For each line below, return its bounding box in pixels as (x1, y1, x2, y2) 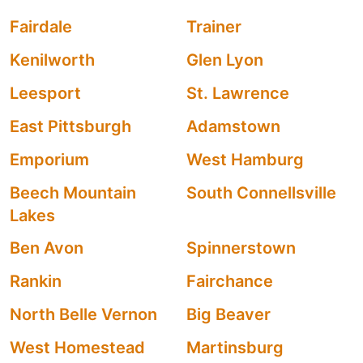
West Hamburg (186, 150, 304, 169)
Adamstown (186, 117, 280, 136)
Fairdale (10, 17, 72, 36)
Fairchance (186, 271, 273, 291)
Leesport (10, 83, 81, 103)
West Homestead (10, 338, 145, 357)
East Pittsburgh (10, 117, 131, 136)
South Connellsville (186, 183, 336, 203)
